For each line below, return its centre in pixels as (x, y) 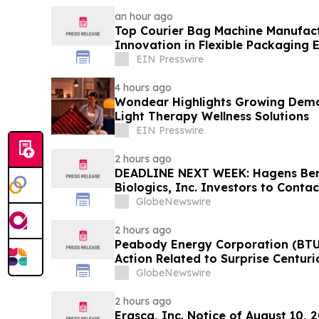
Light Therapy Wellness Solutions (211, 116)
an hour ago (143, 16)
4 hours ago (143, 87)
